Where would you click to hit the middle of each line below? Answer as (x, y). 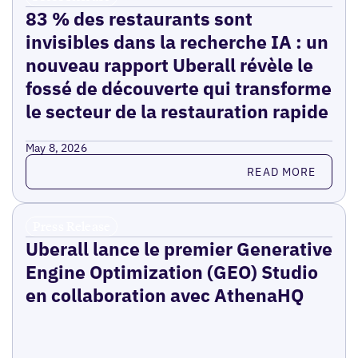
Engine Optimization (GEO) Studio (171, 272)
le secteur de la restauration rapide (177, 111)
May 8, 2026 (56, 148)
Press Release (72, 227)
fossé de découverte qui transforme (178, 88)
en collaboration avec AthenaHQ (164, 295)
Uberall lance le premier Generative (179, 249)
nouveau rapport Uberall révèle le (169, 65)
